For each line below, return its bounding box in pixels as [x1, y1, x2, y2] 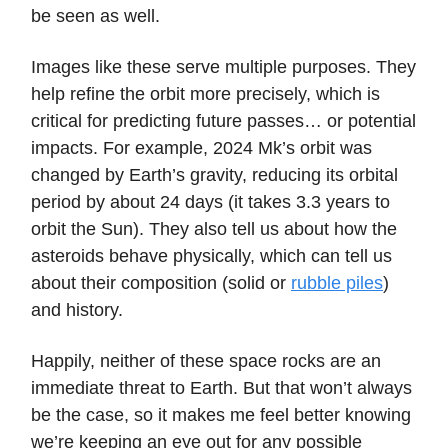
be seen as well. [31, 5, 160, 26]
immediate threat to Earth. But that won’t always [31, 377, 412, 398]
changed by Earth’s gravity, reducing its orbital [31, 164, 398, 185]
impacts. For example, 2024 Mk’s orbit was [31, 137, 372, 158]
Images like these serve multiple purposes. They [31, 56, 416, 77]
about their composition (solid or [31, 272, 291, 293]
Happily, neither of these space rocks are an [31, 350, 381, 371]
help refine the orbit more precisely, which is [31, 83, 380, 104]
